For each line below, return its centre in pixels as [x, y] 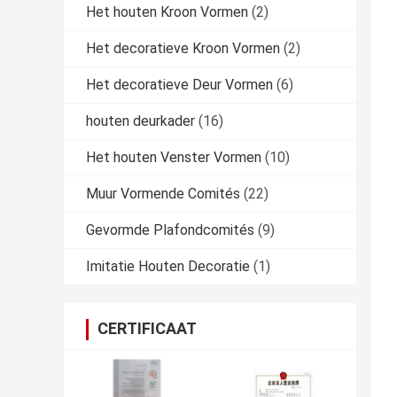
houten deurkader [140, 121]
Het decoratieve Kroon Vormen [183, 49]
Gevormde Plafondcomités [170, 230]
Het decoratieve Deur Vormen [179, 85]
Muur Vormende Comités [163, 194]
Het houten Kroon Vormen [167, 12]
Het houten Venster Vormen [174, 158]
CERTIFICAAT [147, 329]
